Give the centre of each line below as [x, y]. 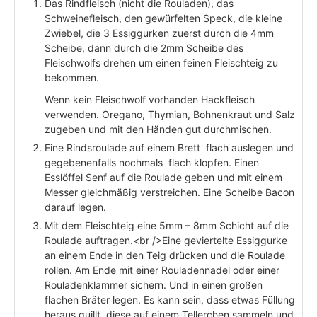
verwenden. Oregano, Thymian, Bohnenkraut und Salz [170, 115]
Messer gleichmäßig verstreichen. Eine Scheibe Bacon [169, 192]
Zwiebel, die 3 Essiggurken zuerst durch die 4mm [159, 33]
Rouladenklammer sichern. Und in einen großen [154, 285]
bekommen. [72, 78]
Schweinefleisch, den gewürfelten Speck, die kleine [163, 18]
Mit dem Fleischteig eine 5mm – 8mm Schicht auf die [167, 226]
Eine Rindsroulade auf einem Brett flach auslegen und [169, 148]
